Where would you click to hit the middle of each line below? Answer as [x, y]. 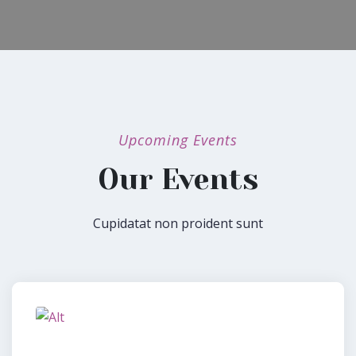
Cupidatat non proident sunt [178, 223]
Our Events [178, 179]
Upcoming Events [178, 139]
